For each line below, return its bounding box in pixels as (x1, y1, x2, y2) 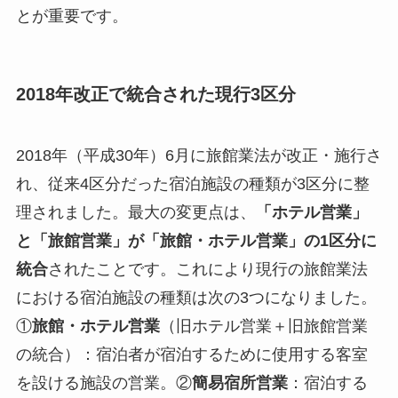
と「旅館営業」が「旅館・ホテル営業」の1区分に (15, 232, 377, 251)
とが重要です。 (15, 6, 128, 25)
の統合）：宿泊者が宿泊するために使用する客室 (15, 346, 368, 364)
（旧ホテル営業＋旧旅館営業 (159, 317, 368, 336)
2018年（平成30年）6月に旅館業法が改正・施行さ (15, 147, 382, 165)
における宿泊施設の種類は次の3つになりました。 (15, 289, 377, 307)
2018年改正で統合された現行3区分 (15, 84, 296, 104)
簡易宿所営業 (191, 374, 288, 393)
